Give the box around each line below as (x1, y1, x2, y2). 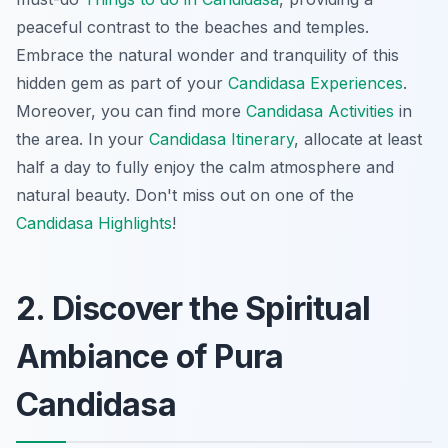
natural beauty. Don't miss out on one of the (16, 185, 354, 206)
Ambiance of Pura (16, 337, 284, 377)
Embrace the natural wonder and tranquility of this (16, 45, 399, 66)
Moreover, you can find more (16, 101, 246, 122)
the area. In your (16, 129, 149, 150)
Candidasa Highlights (16, 213, 172, 234)
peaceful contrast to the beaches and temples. (16, 17, 369, 38)
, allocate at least (294, 129, 422, 150)
